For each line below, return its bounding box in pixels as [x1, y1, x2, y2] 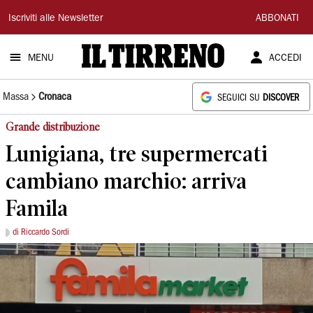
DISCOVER [263, 94, 299, 102]
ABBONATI [256, 14, 299, 24]
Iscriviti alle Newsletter [8, 14, 103, 24]
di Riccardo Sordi [13, 228, 69, 236]
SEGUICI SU [217, 94, 263, 102]
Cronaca [38, 92, 71, 102]
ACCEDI [268, 54, 302, 64]
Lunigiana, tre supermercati [6, 140, 268, 166]
